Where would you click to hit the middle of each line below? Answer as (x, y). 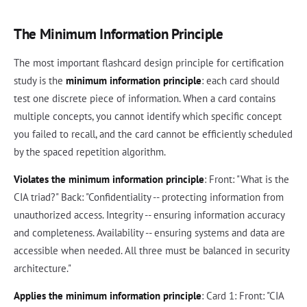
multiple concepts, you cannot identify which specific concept (148, 116)
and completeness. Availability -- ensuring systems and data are (149, 233)
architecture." (42, 269)
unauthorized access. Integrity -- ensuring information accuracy (149, 215)
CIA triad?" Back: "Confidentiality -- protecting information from (149, 197)
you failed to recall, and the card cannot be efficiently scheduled (153, 134)
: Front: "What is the (247, 180)
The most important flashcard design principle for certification (149, 63)
